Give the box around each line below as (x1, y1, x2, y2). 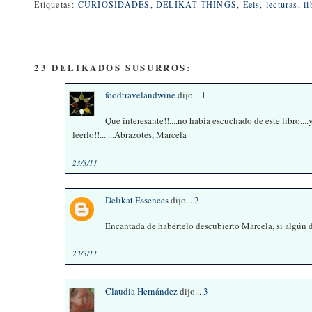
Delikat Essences (105, 194, 169, 207)
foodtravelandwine (105, 88, 176, 102)
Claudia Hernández (105, 284, 178, 297)
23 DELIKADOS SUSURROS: (34, 60, 192, 74)
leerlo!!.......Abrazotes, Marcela (72, 127, 187, 141)
